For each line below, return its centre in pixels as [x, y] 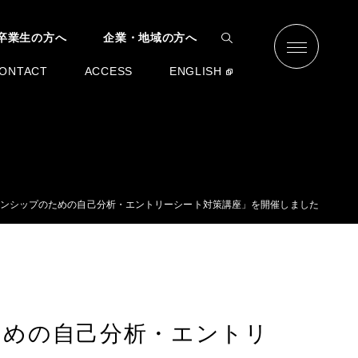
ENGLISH [195, 71]
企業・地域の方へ [150, 38]
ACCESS [108, 71]
